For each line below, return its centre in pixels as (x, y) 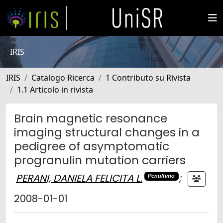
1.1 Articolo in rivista (55, 90)
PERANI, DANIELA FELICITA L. (79, 178)
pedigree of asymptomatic (92, 146)
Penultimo (162, 176)
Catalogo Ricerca (63, 78)
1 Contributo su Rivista (148, 78)
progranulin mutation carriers (100, 160)
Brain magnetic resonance (91, 118)
